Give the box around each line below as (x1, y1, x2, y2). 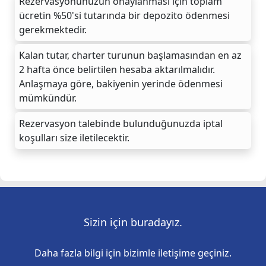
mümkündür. (19, 91, 77, 104)
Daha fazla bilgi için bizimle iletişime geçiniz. (34, 246, 232, 259)
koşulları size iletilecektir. (19, 131, 129, 144)
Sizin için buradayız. (84, 214, 182, 229)
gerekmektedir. (19, 23, 87, 36)
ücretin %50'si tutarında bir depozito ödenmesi (19, 8, 230, 22)
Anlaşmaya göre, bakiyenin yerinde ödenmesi (19, 77, 223, 90)
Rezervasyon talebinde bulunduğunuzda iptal (19, 116, 223, 130)
